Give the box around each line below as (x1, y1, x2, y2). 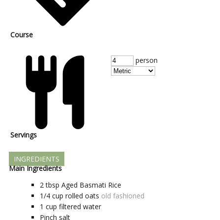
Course (10, 29, 33, 39)
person (134, 55, 158, 65)
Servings (10, 130, 37, 139)
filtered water (59, 201, 101, 211)
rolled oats (65, 191, 99, 200)
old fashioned (101, 191, 144, 200)
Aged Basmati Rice (61, 180, 121, 190)
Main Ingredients (9, 163, 62, 173)
